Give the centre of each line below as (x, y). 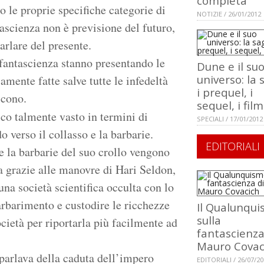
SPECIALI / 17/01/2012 (230, 119)
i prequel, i (225, 93)
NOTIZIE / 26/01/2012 (229, 14)
